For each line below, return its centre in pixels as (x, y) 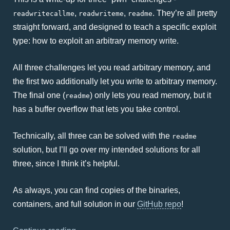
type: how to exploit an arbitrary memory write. (96, 41)
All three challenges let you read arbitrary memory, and (112, 68)
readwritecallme (44, 14)
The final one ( (39, 95)
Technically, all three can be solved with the (92, 136)
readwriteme (101, 14)
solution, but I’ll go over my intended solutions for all (107, 150)
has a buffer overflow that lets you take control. (97, 109)
